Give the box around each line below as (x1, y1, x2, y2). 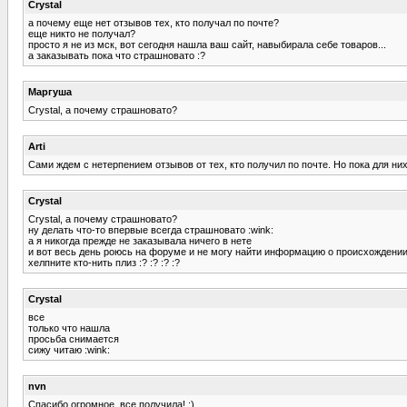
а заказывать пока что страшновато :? (28, 49, 205, 61)
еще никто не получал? (28, 27, 135, 39)
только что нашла (28, 322, 110, 333)
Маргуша (28, 85, 72, 97)
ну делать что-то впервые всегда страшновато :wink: (28, 223, 273, 235)
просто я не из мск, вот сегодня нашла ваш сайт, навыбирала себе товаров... (28, 38, 386, 50)
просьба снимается (28, 333, 119, 344)
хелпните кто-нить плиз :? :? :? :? (28, 256, 180, 268)
